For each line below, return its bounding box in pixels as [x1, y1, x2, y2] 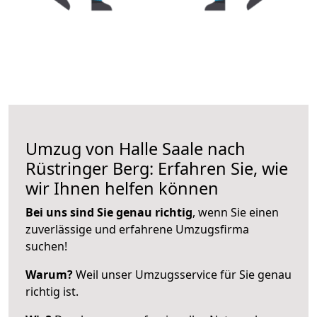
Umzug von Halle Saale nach [25, 137, 246, 160]
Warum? [25, 266, 73, 282]
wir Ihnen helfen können [25, 176, 219, 200]
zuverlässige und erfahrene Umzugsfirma [25, 221, 249, 237]
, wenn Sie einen [192, 204, 279, 220]
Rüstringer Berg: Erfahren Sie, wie [25, 156, 288, 180]
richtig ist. [25, 283, 79, 299]
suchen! [25, 238, 67, 254]
